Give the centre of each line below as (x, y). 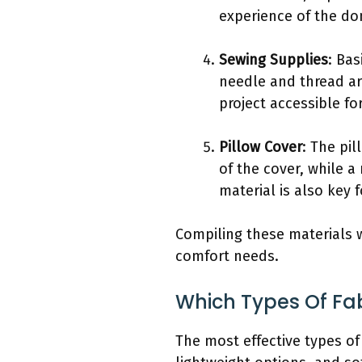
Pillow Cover (261, 147)
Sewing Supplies (274, 60)
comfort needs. (227, 257)
